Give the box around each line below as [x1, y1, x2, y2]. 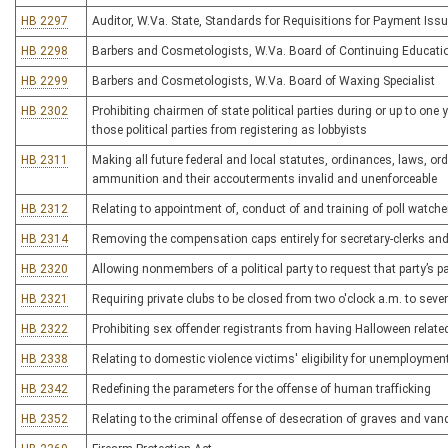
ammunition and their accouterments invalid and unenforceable [92, 172, 437, 186]
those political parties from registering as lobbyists [92, 123, 367, 137]
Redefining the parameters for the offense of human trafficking [92, 382, 431, 396]
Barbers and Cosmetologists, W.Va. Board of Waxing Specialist [92, 74, 435, 88]
